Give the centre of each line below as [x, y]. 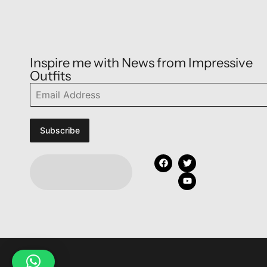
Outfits [50, 76]
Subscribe [60, 130]
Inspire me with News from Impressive [141, 63]
